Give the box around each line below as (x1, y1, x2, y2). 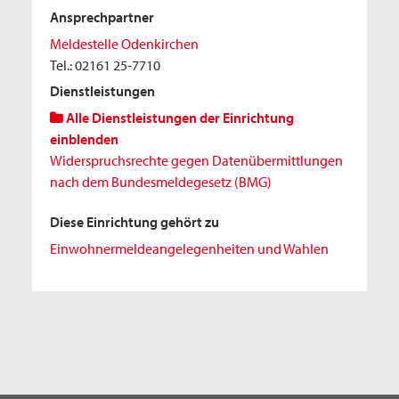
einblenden (50, 130, 118, 148)
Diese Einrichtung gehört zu (50, 213, 219, 231)
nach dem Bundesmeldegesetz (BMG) (50, 173, 272, 191)
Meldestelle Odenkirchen (50, 35, 199, 53)
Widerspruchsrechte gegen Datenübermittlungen (50, 151, 343, 169)
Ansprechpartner (50, 8, 154, 26)
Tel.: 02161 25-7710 (50, 56, 160, 74)
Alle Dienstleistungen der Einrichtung (63, 109, 294, 126)
